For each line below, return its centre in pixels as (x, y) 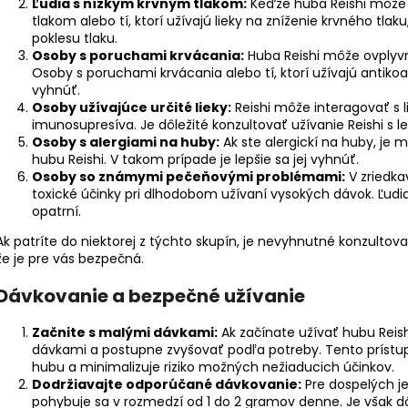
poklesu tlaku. (75, 39)
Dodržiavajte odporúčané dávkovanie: (167, 385)
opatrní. (56, 212)
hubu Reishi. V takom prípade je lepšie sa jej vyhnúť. (195, 160)
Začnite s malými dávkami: (125, 333)
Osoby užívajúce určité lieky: (132, 108)
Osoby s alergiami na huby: (126, 143)
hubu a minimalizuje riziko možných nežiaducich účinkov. (213, 367)
